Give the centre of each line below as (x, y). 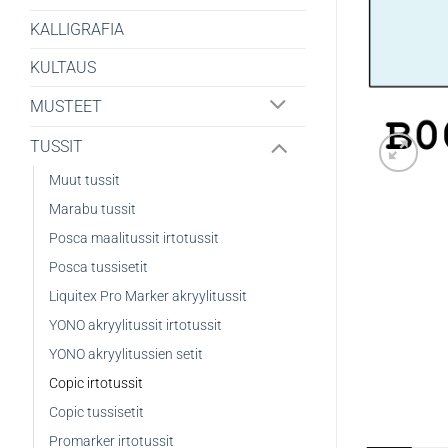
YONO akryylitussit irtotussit (135, 325)
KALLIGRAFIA (77, 29)
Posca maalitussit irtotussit (134, 238)
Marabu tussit (92, 209)
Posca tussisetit (98, 267)
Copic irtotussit (96, 383)
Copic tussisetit (96, 412)
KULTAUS (63, 67)
